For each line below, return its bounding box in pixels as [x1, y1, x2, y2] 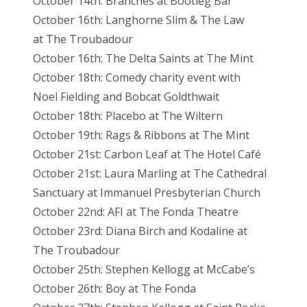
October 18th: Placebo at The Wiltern [33, 108, 223, 124]
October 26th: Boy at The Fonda [33, 281, 196, 297]
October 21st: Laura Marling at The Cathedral [33, 166, 267, 182]
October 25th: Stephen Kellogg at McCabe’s [33, 262, 255, 278]
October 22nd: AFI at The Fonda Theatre [33, 204, 238, 220]
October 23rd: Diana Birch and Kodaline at [33, 223, 247, 239]
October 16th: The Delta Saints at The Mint [33, 51, 254, 66]
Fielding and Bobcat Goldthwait [60, 89, 219, 105]
